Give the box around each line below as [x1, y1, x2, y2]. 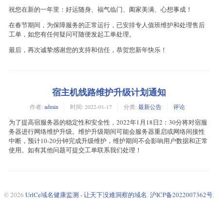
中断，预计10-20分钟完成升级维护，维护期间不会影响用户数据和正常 [9, 136, 208, 145]
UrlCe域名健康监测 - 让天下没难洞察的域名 [25, 190, 147, 199]
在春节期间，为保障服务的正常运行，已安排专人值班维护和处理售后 [9, 20, 205, 29]
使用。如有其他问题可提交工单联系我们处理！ [9, 145, 142, 154]
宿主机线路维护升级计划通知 [52, 85, 166, 98]
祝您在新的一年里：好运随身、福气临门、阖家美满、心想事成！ [9, 4, 192, 14]
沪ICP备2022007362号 [150, 190, 213, 199]
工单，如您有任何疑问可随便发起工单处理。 [9, 29, 135, 38]
